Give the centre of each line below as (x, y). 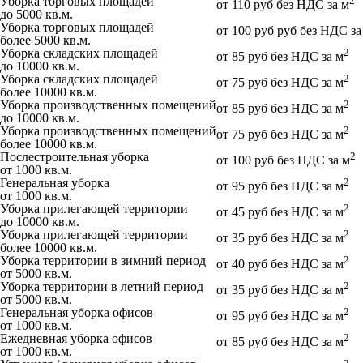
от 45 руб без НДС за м (280, 211)
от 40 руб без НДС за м (280, 263)
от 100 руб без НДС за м (283, 160)
